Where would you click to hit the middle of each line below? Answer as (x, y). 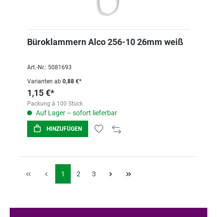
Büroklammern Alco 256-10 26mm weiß (105, 42)
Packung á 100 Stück (55, 104)
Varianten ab (44, 81)
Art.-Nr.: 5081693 (49, 67)
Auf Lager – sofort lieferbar (76, 113)
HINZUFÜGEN (64, 129)
